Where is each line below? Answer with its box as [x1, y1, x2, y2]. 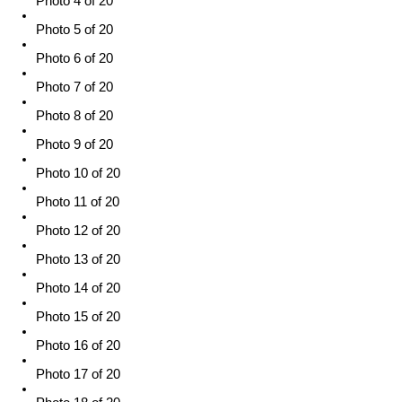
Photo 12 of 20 [36, 223, 120, 239]
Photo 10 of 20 [36, 166, 120, 181]
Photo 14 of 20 [36, 281, 120, 296]
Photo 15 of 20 [36, 310, 120, 325]
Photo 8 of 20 [36, 109, 113, 124]
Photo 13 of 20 [36, 252, 120, 267]
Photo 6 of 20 [36, 51, 113, 66]
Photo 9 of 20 [36, 137, 113, 153]
